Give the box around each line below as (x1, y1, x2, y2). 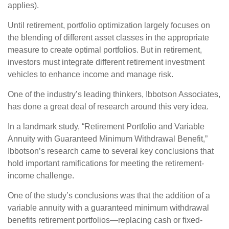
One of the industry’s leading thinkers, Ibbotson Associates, (8, 90, 220, 99)
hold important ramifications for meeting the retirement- (8, 159, 204, 168)
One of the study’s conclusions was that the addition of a (8, 191, 210, 200)
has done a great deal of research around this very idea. (8, 102, 209, 111)
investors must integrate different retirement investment (8, 58, 204, 66)
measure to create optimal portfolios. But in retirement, (8, 45, 202, 54)
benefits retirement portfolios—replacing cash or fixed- (8, 216, 202, 224)
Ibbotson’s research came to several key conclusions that (8, 147, 214, 155)
